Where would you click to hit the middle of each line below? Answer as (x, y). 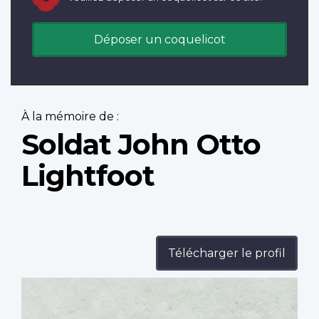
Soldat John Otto (141, 145)
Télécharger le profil (227, 253)
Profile (41, 286)
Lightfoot (88, 176)
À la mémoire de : (70, 117)
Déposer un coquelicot (159, 40)
